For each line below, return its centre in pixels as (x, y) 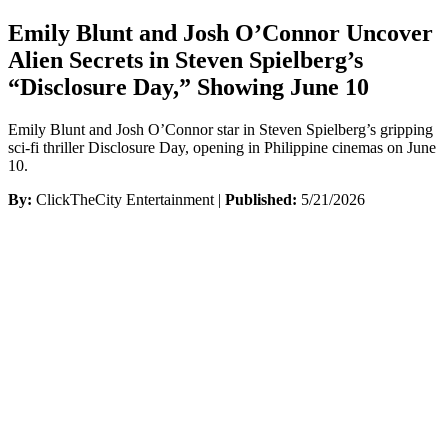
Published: (261, 199)
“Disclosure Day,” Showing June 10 (188, 86)
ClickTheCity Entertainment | (128, 199)
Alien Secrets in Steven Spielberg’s (185, 59)
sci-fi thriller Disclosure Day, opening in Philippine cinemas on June (222, 147)
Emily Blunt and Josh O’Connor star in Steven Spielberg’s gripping (220, 129)
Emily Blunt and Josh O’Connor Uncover (220, 32)
